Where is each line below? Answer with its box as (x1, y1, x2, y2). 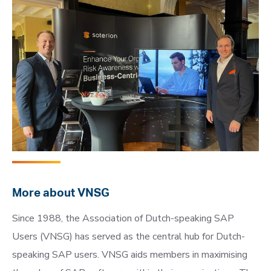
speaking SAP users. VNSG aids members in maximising (12, 248, 247, 261)
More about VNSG (12, 186, 109, 199)
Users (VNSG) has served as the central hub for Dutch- (12, 230, 245, 243)
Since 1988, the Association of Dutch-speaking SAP (12, 212, 234, 225)
